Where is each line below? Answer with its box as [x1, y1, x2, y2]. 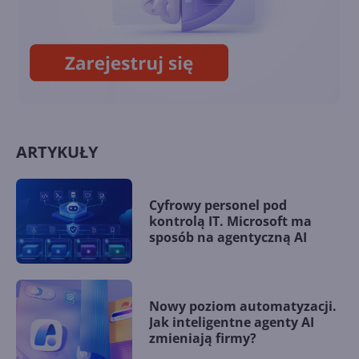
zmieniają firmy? [149, 329, 256, 347]
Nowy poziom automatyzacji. [149, 296, 337, 315]
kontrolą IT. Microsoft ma [149, 212, 312, 230]
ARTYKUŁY [16, 140, 98, 163]
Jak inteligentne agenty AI [149, 313, 314, 331]
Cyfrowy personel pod [149, 196, 287, 214]
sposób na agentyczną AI [149, 228, 307, 246]
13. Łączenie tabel [149, 3, 262, 21]
